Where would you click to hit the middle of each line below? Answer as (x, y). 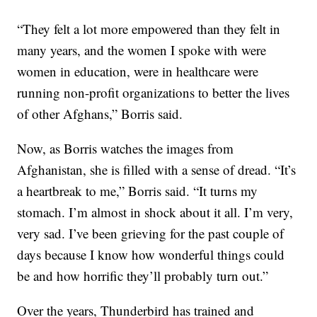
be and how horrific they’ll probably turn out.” (143, 275)
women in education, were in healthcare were (138, 71)
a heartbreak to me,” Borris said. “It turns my (138, 190)
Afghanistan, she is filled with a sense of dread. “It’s (157, 169)
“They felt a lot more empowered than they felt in (149, 28)
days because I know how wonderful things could (151, 254)
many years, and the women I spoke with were (142, 50)
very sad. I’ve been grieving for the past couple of (151, 233)
